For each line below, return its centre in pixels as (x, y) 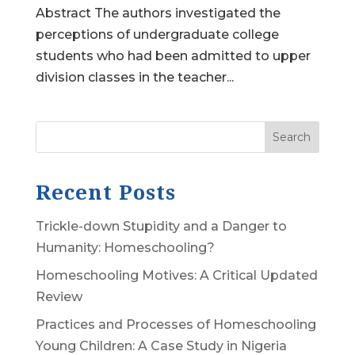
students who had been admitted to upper (173, 56)
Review (59, 297)
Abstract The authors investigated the (158, 13)
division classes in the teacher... (134, 77)
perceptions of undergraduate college (157, 34)
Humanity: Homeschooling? (125, 248)
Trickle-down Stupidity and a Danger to (161, 226)
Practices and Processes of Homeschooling (176, 324)
